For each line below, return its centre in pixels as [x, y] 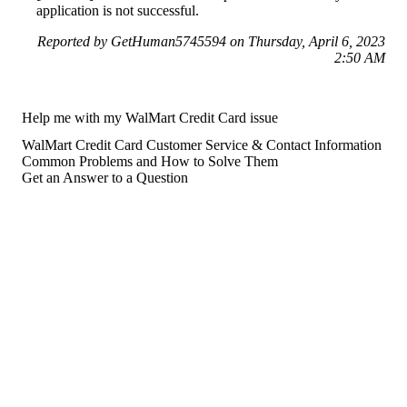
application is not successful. [118, 10]
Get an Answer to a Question [105, 177]
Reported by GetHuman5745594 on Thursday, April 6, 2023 [211, 41]
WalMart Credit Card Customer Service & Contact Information [202, 144]
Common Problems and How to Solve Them [150, 161]
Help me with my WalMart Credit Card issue [150, 117]
